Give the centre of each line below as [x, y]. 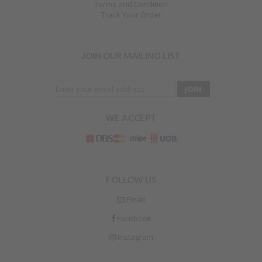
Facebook [133, 218]
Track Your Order [131, 15]
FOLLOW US [131, 179]
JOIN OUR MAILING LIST [131, 56]
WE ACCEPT [131, 118]
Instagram [134, 237]
